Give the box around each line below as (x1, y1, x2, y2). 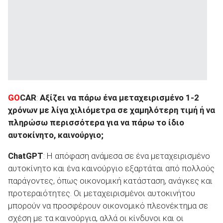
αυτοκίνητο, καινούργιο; (8, 130, 104, 140)
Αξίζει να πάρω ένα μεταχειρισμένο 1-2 (40, 93, 199, 103)
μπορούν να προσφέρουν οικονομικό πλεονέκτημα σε (8, 201, 208, 211)
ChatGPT (8, 151, 43, 161)
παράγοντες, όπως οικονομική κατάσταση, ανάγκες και (8, 176, 213, 186)
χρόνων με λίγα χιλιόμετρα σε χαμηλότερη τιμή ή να (8, 105, 215, 115)
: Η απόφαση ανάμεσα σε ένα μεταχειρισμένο (43, 151, 210, 161)
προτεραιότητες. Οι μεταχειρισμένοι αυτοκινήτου (8, 188, 195, 199)
